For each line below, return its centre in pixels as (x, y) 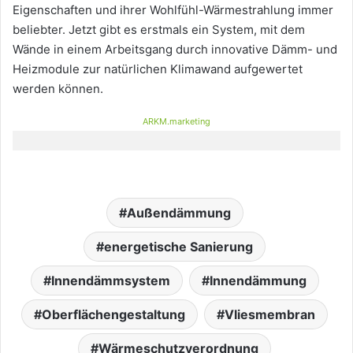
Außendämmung (178, 213)
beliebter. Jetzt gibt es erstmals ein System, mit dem (159, 30)
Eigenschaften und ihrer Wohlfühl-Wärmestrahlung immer (173, 10)
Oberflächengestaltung (113, 315)
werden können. (58, 89)
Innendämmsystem (110, 281)
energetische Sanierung (178, 247)
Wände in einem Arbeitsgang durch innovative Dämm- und (175, 50)
